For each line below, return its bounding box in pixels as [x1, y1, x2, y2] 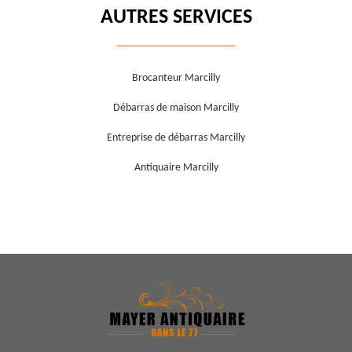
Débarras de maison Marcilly [113, 102, 239, 115]
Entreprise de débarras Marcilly [107, 132, 245, 145]
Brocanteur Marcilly [132, 72, 220, 85]
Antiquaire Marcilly [134, 162, 218, 174]
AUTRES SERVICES [100, 7, 252, 29]
